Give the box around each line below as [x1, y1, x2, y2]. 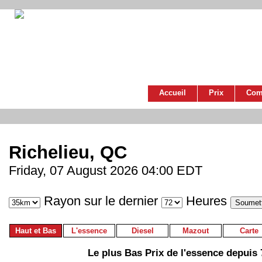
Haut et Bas [15, 226, 56, 236]
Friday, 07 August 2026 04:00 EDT [9, 163, 202, 178]
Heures [182, 194, 230, 209]
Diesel [131, 226, 154, 236]
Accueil [159, 88, 186, 97]
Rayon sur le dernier [40, 194, 161, 209]
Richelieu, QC [9, 142, 127, 163]
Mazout [182, 226, 209, 236]
